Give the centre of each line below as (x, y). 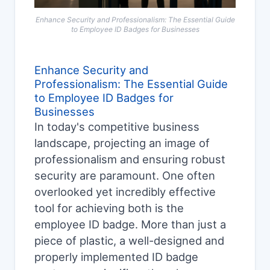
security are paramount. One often (125, 176)
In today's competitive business (117, 127)
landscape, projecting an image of (122, 143)
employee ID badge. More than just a (130, 224)
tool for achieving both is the (109, 208)
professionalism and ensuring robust (130, 159)
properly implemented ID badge (116, 257)
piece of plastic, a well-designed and (129, 241)
